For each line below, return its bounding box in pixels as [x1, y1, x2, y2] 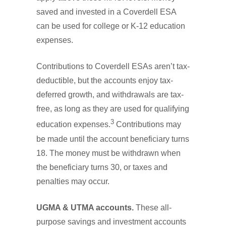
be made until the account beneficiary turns [36, 134, 189, 143]
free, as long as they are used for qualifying [36, 104, 189, 114]
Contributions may [114, 120, 181, 129]
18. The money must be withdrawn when [36, 148, 181, 157]
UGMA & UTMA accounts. [36, 203, 134, 212]
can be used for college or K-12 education [36, 22, 185, 31]
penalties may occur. [36, 177, 109, 186]
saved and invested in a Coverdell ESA [36, 8, 176, 17]
